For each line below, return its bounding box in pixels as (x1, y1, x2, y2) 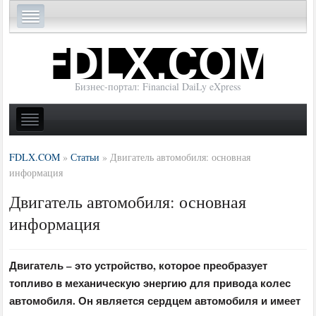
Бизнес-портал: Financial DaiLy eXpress (75, 80, 241, 94)
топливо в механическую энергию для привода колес (9, 274, 291, 291)
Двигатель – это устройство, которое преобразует (9, 257, 268, 273)
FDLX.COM (9, 150, 61, 164)
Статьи (71, 150, 100, 164)
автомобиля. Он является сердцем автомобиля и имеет (9, 292, 301, 308)
